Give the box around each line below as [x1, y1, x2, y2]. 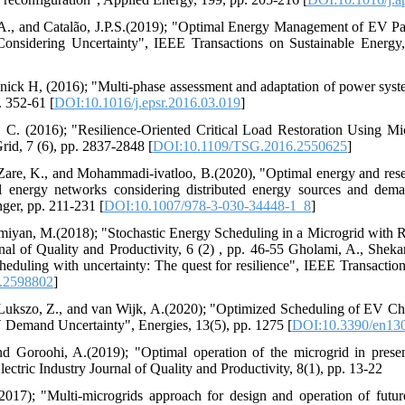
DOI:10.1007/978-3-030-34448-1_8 [104, 198, 311, 213]
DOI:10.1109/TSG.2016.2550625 [153, 138, 347, 154]
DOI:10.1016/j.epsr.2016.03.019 [54, 95, 240, 110]
